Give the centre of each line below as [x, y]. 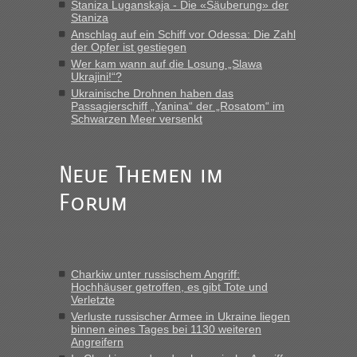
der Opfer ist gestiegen [129, 47]
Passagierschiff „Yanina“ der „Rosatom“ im [178, 106]
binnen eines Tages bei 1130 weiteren [166, 329]
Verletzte [93, 299]
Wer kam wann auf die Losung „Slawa [167, 63]
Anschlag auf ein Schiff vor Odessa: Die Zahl [183, 34]
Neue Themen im [141, 175]
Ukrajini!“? [96, 76]
